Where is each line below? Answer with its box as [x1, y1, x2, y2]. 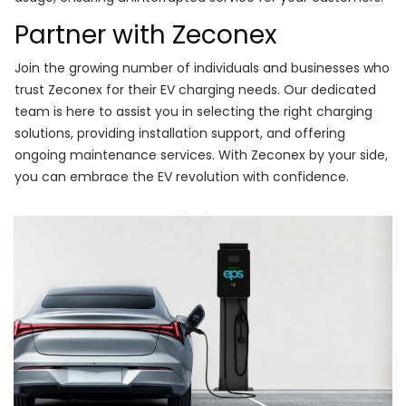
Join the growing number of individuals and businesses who [14, 59, 390, 78]
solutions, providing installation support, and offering [14, 124, 345, 143]
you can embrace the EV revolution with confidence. [14, 168, 349, 187]
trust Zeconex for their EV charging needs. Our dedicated [14, 81, 376, 100]
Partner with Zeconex [14, 17, 276, 53]
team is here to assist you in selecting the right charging [14, 102, 372, 121]
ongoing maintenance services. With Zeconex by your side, [14, 146, 388, 165]
